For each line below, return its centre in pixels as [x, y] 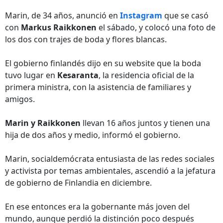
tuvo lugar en [31, 75]
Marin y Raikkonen [43, 123]
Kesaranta [78, 75]
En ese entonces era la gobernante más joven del [97, 207]
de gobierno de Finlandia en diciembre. [78, 183]
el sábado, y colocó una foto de [156, 27]
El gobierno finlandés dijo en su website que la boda [103, 63]
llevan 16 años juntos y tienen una [145, 123]
